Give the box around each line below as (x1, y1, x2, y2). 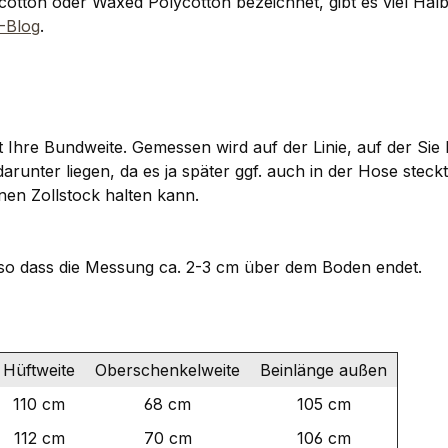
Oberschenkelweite (95, 360, 240, 381)
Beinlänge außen (260, 360, 387, 381)
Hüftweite (3, 360, 75, 381)
